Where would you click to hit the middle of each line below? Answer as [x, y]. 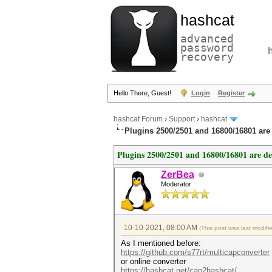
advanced [207, 39]
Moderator [176, 184]
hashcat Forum [138, 119]
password [207, 48]
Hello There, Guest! [143, 93]
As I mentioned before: [161, 243]
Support [182, 119]
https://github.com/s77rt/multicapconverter [195, 252]
